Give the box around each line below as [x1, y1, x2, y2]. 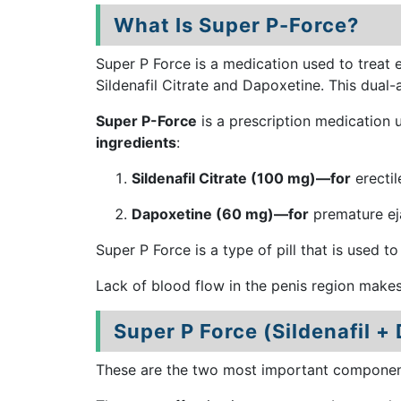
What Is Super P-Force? [114, 13, 359, 37]
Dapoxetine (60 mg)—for [132, 205, 309, 223]
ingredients [96, 133, 176, 151]
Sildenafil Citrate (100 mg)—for [132, 169, 351, 187]
